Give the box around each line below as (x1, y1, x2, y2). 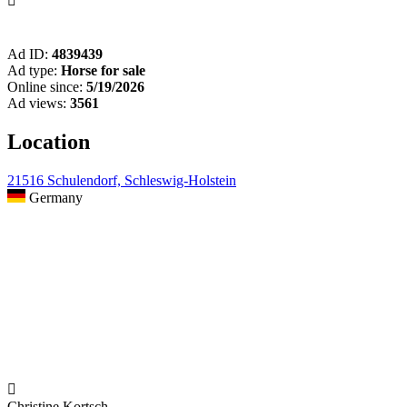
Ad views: (7, 95, 66, 112)
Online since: (7, 79, 83, 95)
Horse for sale (61, 63, 145, 79)
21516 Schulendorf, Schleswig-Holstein (7, 173, 236, 189)
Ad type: (7, 63, 57, 79)
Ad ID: (7, 46, 48, 63)
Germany (25, 190, 83, 206)
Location (7, 130, 90, 154)
